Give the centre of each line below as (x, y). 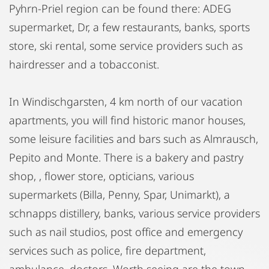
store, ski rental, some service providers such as (126, 45)
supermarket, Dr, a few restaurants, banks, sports (129, 27)
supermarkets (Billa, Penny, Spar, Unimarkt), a (119, 194)
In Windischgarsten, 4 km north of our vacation (126, 101)
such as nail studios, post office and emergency (126, 231)
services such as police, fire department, (107, 250)
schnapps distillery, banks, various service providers (134, 213)
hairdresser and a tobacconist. (84, 64)
